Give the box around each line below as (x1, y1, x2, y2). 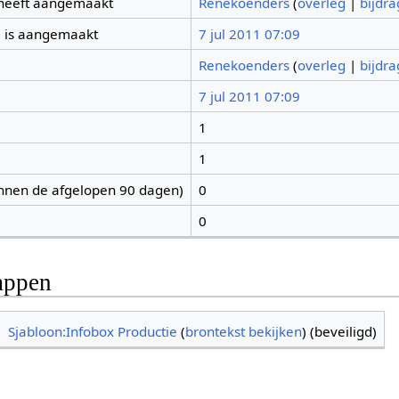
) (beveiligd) (302, 322, 378, 340)
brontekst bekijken (185, 322, 303, 340)
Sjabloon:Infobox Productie (8, 322, 178, 340)
